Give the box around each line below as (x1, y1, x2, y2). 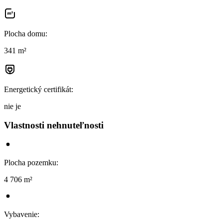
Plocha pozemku (4, 158, 56, 167)
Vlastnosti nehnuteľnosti (4, 120, 104, 131)
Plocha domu (4, 29, 45, 38)
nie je (4, 102, 21, 111)
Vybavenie (4, 210, 37, 219)
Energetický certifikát (4, 85, 71, 94)
